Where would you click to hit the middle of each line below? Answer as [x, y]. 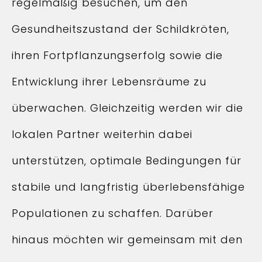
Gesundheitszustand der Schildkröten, [120, 29]
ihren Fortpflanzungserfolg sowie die [117, 55]
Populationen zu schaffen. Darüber [113, 213]
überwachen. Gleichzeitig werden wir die [127, 108]
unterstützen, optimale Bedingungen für [127, 161]
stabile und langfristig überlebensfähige [128, 187]
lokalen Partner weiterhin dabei [102, 134]
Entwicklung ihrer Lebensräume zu [109, 82]
